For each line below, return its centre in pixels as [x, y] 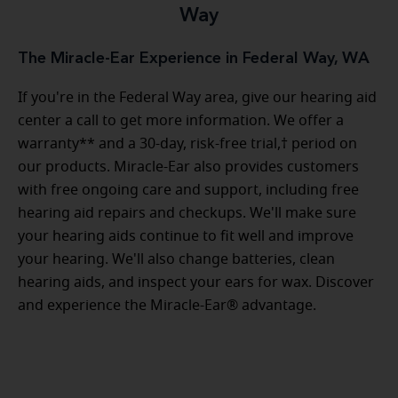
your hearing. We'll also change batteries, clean [176, 259]
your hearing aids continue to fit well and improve [186, 236]
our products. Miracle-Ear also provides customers [188, 167]
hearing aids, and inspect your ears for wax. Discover [196, 282]
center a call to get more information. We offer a [181, 120]
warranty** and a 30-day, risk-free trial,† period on [187, 143]
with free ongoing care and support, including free [188, 190]
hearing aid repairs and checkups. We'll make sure [187, 213]
